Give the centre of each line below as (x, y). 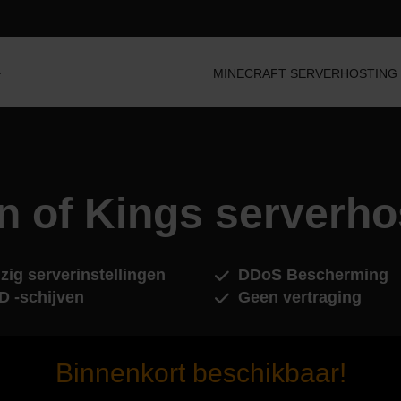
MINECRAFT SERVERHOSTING (305, 73)
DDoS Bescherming (313, 275)
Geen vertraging (300, 297)
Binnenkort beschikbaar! (200, 373)
